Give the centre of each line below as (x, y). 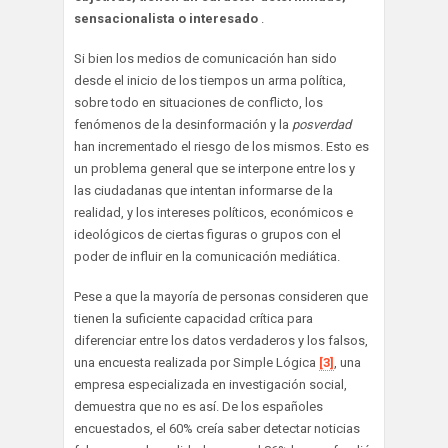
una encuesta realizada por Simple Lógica (196, 362)
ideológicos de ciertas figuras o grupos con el (207, 234)
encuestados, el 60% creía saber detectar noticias (217, 428)
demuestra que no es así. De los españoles (198, 406)
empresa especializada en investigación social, (210, 384)
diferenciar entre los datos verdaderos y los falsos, (221, 340)
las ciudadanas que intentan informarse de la (203, 190)
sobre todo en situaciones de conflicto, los (198, 102)
